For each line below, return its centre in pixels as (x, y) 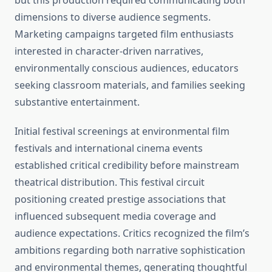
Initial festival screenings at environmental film (122, 131)
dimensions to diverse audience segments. (113, 17)
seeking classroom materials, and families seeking (130, 85)
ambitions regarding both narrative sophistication (130, 250)
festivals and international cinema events (109, 148)
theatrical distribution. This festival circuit (110, 182)
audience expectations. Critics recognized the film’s (132, 233)
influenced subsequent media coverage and (115, 216)
